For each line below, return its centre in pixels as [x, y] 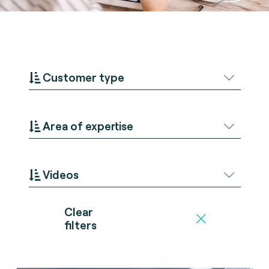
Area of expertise [88, 125]
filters [80, 225]
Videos [60, 174]
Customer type [83, 77]
